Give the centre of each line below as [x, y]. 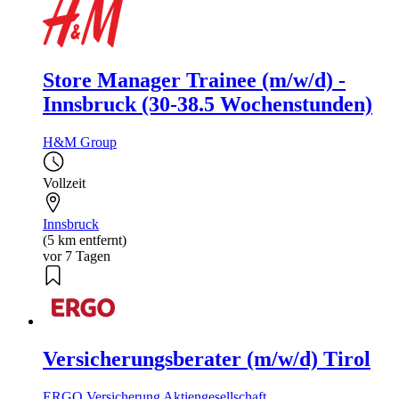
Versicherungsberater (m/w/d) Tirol [207, 358]
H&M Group [80, 142]
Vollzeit [64, 183]
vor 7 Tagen [77, 256]
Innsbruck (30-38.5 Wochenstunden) [208, 104]
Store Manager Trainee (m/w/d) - [194, 80]
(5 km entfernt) [85, 240]
